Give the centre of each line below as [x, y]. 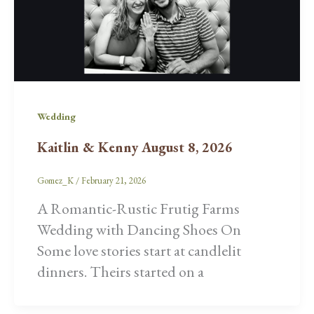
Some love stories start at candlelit [139, 250]
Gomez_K [56, 181]
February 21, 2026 [113, 181]
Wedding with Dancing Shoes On [139, 229]
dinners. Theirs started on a [120, 271]
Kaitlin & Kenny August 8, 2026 [135, 148]
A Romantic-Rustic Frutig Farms [138, 208]
